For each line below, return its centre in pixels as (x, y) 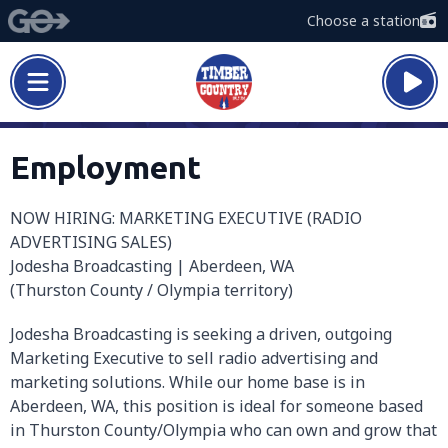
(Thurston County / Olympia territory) (151, 290)
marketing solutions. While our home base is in (187, 382)
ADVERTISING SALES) (91, 242)
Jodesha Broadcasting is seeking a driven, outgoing (201, 334)
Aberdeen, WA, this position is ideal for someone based (216, 406)
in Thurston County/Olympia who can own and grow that (223, 430)
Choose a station (363, 20)
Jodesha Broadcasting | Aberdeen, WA (152, 266)
